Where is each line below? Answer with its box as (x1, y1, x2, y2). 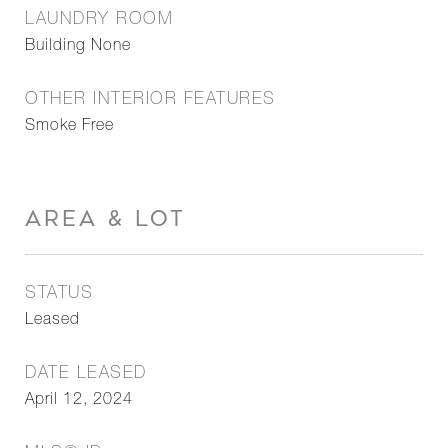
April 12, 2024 (25, 393, 133, 409)
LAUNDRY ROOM (25, 12, 173, 29)
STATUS (25, 286, 93, 303)
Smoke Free (25, 119, 114, 135)
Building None (25, 39, 131, 55)
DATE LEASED (25, 366, 147, 383)
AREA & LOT (25, 207, 186, 231)
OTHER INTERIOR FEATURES (25, 92, 276, 109)
